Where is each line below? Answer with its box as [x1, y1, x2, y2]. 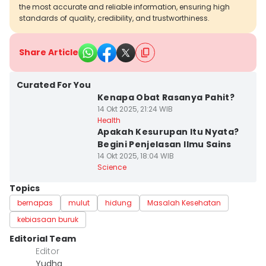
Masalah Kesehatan [147, 198, 221, 208]
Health [97, 115, 121, 125]
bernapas [17, 198, 53, 208]
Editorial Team [9, 233, 76, 245]
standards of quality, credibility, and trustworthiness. [19, 13, 210, 23]
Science [97, 162, 126, 172]
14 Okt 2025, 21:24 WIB [97, 104, 173, 114]
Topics [9, 182, 40, 194]
